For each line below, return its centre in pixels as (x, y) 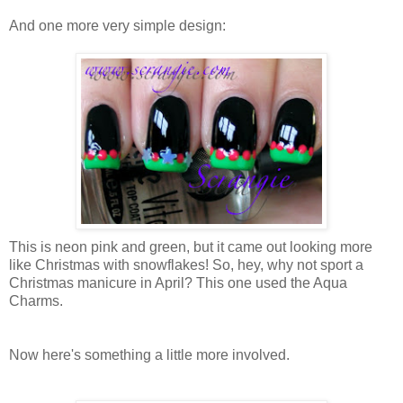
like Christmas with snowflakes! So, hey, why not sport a (186, 264)
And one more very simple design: (117, 25)
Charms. (36, 300)
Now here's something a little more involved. (149, 354)
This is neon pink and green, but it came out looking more (191, 246)
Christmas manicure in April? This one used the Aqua (178, 282)
